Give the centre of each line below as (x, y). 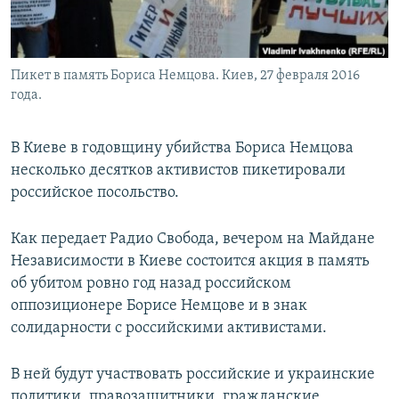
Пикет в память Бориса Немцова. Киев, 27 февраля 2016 (185, 76)
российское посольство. (95, 193)
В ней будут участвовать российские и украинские (193, 375)
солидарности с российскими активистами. (169, 329)
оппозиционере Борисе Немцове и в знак (159, 306)
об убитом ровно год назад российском (151, 284)
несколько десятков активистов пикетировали (178, 171)
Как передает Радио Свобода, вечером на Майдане (193, 240)
